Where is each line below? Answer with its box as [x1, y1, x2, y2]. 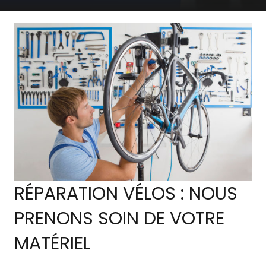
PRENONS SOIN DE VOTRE [14, 206, 224, 232]
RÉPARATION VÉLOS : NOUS [14, 181, 237, 207]
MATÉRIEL [14, 231, 91, 256]
